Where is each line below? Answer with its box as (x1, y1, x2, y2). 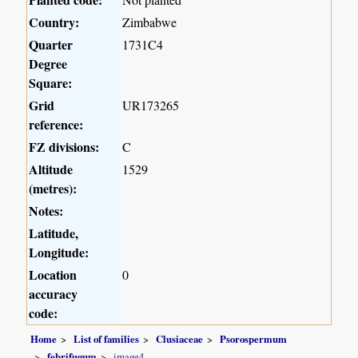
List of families (74, 332, 140, 347)
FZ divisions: (29, 137, 100, 157)
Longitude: (29, 243, 89, 262)
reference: (29, 115, 84, 134)
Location (29, 265, 78, 284)
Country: (29, 13, 80, 32)
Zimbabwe (122, 14, 177, 31)
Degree (29, 54, 68, 74)
